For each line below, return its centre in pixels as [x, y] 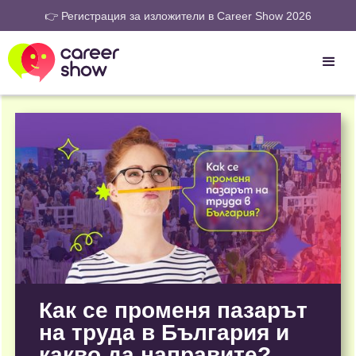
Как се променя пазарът [173, 311]
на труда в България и [164, 333]
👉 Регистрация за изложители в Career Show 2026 [178, 16]
